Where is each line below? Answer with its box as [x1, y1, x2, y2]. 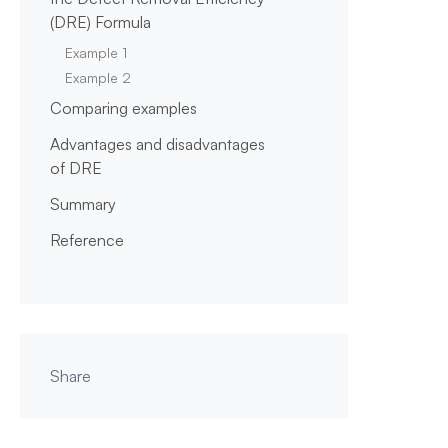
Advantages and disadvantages [49, 134, 265, 154]
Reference [49, 230, 124, 250]
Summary [49, 194, 116, 214]
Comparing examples [49, 98, 197, 118]
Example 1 [64, 44, 127, 61]
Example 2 [64, 69, 131, 86]
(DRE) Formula [49, 12, 151, 32]
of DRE [49, 158, 102, 178]
